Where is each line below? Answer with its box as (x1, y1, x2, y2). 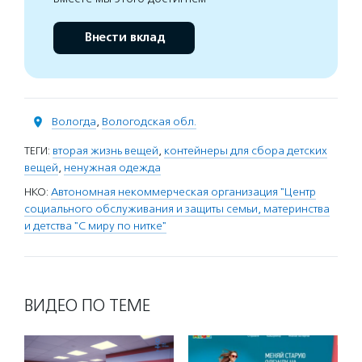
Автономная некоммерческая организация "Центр (51, 185, 316, 199)
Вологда (52, 115, 96, 128)
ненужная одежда (64, 161, 161, 175)
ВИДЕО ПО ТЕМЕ (24, 295, 150, 316)
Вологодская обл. (102, 115, 196, 128)
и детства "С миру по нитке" (24, 219, 166, 233)
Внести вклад (83, 30, 165, 45)
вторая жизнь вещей (53, 144, 158, 158)
